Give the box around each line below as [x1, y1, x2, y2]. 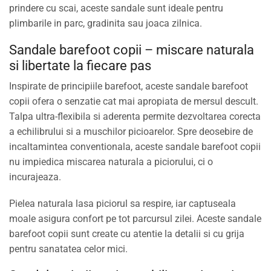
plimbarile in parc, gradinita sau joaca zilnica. [9, 17, 202, 29]
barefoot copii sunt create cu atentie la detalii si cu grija [9, 227, 244, 240]
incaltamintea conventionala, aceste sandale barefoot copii [9, 141, 261, 153]
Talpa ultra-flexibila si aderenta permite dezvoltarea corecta [9, 111, 261, 123]
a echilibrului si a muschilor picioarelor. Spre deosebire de [9, 126, 253, 138]
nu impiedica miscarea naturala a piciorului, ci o [9, 156, 213, 168]
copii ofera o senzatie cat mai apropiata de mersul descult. [9, 96, 258, 108]
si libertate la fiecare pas [9, 57, 151, 74]
